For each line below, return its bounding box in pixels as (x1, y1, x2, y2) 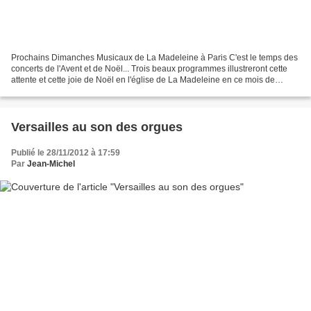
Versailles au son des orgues (11, 119, 183, 134)
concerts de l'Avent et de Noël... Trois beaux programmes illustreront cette (11, 63, 287, 74)
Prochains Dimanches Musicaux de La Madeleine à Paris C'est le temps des (11, 52, 298, 62)
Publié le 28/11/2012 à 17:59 (11, 147, 120, 158)
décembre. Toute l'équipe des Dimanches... (11, 85, 174, 96)
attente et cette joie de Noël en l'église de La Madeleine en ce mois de (11, 74, 275, 85)
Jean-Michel (27, 158, 75, 169)
